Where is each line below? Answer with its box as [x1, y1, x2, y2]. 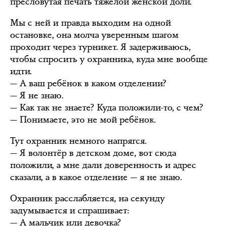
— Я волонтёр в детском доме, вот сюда [10, 147, 176, 159]
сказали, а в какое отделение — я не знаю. [10, 171, 182, 183]
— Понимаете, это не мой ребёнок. [10, 114, 156, 126]
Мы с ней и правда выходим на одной [10, 17, 171, 29]
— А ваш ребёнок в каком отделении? [10, 77, 166, 89]
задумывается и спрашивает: [10, 204, 129, 216]
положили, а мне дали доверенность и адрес [10, 159, 196, 171]
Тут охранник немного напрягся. [10, 135, 147, 147]
